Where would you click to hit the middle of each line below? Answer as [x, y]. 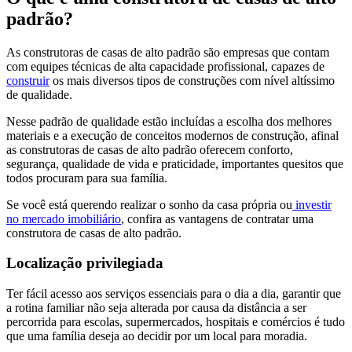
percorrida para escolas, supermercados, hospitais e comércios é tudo [176, 322]
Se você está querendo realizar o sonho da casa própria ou [149, 204]
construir [28, 80]
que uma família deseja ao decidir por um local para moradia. [157, 336]
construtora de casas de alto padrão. [94, 233]
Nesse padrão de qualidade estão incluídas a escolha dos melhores [169, 121]
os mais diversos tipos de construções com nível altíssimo [192, 80]
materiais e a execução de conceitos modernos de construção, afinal [172, 135]
